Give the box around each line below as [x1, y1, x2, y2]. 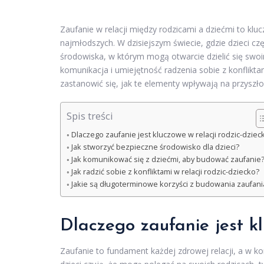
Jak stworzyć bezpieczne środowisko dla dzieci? [71, 142, 239, 153]
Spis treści [67, 109, 113, 123]
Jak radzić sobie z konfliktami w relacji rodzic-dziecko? [71, 167, 259, 177]
